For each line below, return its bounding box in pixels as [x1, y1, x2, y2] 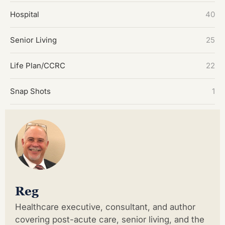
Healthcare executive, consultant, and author [15, 201, 195, 212]
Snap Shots [10, 86, 51, 96]
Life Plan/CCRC [10, 60, 65, 70]
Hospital [10, 9, 39, 19]
